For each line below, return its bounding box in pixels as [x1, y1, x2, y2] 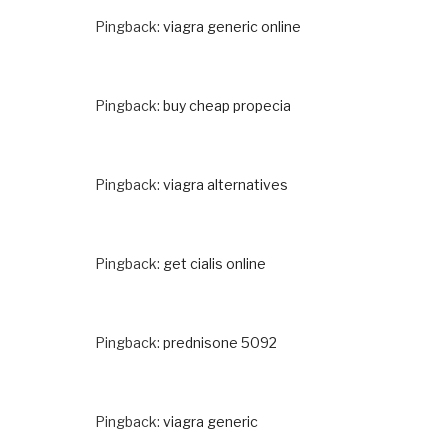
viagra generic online [163, 17, 301, 35]
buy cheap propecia [163, 96, 291, 114]
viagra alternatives [163, 175, 288, 193]
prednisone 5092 [163, 333, 277, 351]
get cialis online [163, 254, 266, 272]
